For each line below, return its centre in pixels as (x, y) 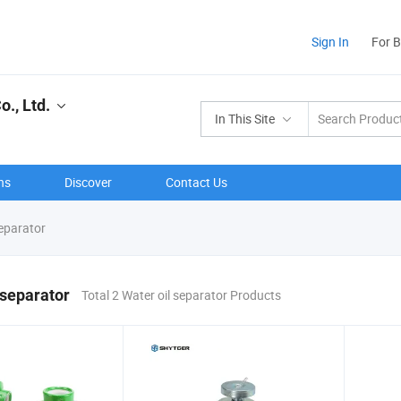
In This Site (245, 119)
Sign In (330, 42)
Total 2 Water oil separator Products (181, 295)
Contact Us (196, 182)
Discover (88, 182)
